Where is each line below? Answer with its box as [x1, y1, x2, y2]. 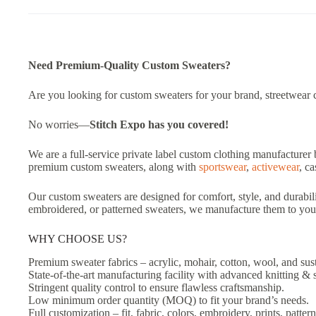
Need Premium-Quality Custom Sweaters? [28, 59, 231, 71]
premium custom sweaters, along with [28, 160, 199, 173]
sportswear [199, 160, 246, 173]
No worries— [28, 118, 90, 130]
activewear [252, 160, 299, 173]
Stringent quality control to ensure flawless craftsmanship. [28, 281, 284, 293]
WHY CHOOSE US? [28, 232, 127, 245]
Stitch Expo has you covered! [90, 118, 229, 130]
